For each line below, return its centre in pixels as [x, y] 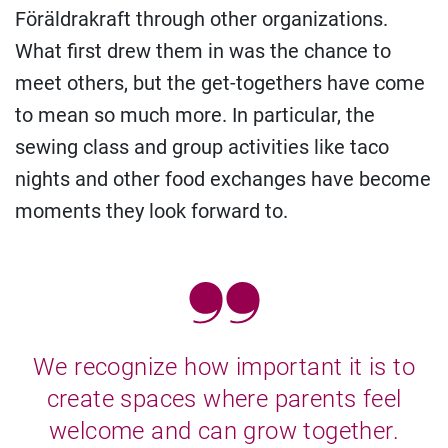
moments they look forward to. [151, 211]
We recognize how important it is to [224, 367]
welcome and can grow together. [224, 431]
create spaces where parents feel [224, 399]
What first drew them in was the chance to [203, 51]
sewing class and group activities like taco [202, 147]
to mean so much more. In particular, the [195, 115]
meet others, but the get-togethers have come [220, 83]
